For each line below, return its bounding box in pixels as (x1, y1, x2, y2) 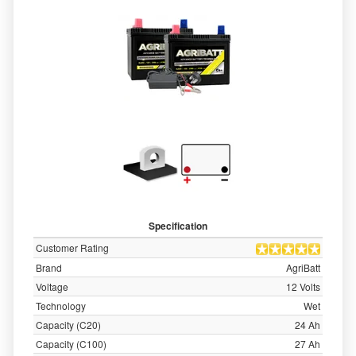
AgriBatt (286, 261, 320, 274)
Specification (149, 219, 207, 233)
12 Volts (286, 280, 320, 293)
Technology (36, 299, 86, 312)
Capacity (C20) (36, 318, 101, 331)
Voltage (36, 280, 68, 293)
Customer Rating (36, 241, 109, 254)
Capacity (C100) (36, 337, 106, 350)
